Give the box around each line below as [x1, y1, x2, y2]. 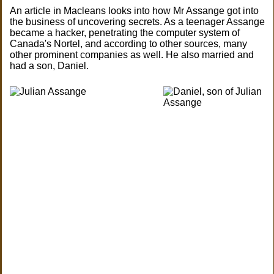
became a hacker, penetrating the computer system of [10, 28, 240, 38]
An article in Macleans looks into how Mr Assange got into [10, 6, 259, 16]
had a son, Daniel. [10, 61, 89, 71]
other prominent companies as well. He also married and [10, 50, 254, 60]
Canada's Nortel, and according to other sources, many [10, 39, 248, 49]
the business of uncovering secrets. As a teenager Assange [10, 17, 265, 27]
